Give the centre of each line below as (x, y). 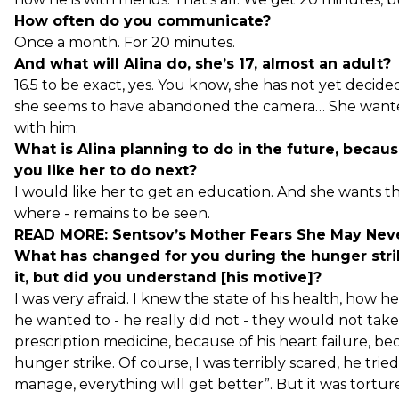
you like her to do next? (106, 170)
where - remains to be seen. (112, 213)
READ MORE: (63, 234)
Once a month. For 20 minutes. (125, 42)
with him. (46, 127)
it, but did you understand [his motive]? (168, 277)
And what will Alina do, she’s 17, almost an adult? (203, 63)
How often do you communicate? (142, 20)
